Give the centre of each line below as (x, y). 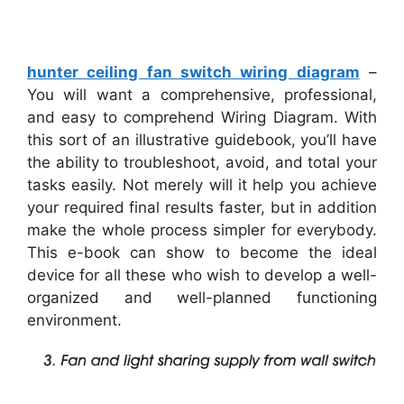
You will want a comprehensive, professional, (202, 94)
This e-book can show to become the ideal (202, 252)
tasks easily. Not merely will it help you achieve (202, 184)
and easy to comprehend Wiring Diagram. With (202, 117)
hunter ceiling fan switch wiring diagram (193, 72)
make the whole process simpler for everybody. (202, 230)
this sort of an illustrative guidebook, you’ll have (202, 139)
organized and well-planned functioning (202, 297)
